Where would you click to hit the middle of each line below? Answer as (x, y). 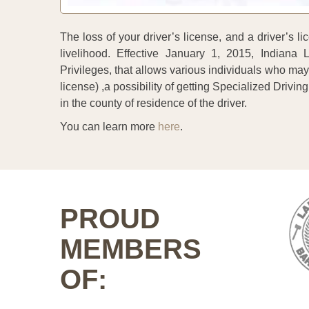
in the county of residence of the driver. (153, 103)
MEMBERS (131, 249)
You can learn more (108, 126)
